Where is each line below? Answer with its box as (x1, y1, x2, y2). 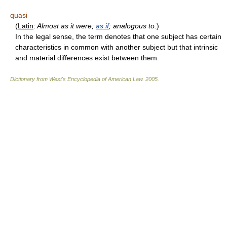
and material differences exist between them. (15, 54, 159, 62)
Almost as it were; (35, 22, 96, 30)
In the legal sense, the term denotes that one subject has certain (15, 32, 221, 41)
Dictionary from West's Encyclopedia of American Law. (10, 76, 145, 83)
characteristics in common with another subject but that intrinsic (15, 43, 218, 52)
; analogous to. (109, 22, 157, 30)
